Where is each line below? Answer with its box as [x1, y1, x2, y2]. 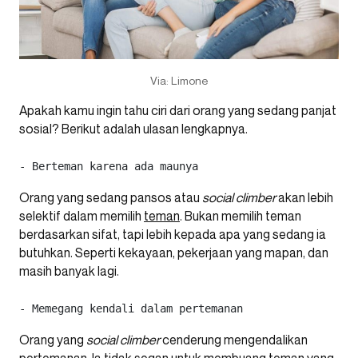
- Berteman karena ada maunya [19, 160, 205, 173]
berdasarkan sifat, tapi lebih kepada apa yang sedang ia [19, 226, 326, 243]
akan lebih [278, 189, 333, 206]
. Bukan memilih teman [180, 208, 301, 225]
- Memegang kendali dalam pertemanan [19, 302, 249, 316]
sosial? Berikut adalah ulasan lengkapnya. [19, 121, 250, 137]
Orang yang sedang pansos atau [19, 189, 202, 206]
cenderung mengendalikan [160, 332, 308, 348]
